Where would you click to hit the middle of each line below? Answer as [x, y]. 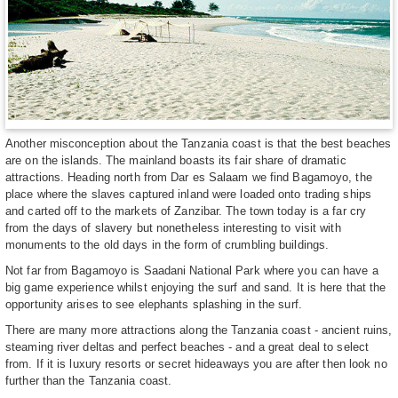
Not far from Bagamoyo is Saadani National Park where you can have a [192, 271]
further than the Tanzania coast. [89, 381]
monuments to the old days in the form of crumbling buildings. [167, 245]
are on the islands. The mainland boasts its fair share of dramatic [176, 161]
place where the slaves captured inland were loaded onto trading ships [188, 195]
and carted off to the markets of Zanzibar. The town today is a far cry [186, 211]
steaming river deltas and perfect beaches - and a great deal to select [187, 347]
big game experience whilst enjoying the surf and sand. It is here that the [196, 288]
